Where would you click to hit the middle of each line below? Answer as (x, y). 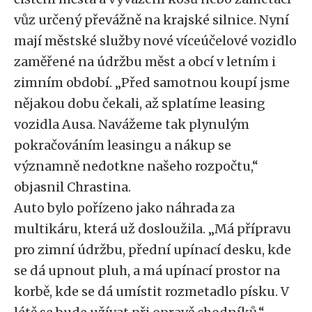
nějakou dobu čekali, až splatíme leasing (140, 103)
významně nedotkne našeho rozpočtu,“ (136, 166)
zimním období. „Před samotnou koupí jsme (152, 83)
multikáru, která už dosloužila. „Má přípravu (153, 229)
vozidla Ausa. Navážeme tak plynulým (132, 124)
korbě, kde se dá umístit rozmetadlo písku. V (151, 291)
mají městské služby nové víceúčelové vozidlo (155, 41)
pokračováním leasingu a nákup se (123, 145)
